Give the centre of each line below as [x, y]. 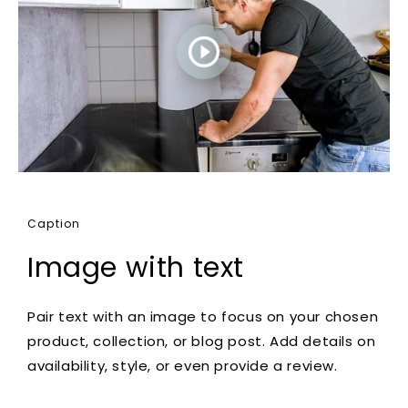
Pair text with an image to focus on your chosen [203, 317]
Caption [54, 224]
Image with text [136, 268]
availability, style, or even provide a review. [183, 366]
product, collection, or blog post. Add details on [202, 342]
